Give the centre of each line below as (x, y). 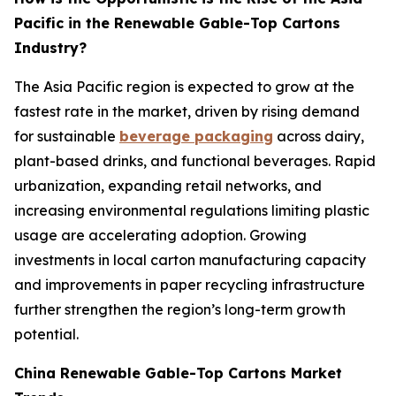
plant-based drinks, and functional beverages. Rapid (195, 160)
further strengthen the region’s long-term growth (180, 309)
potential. (46, 334)
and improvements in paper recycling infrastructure (190, 284)
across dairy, (319, 136)
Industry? (50, 47)
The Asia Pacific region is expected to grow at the (184, 86)
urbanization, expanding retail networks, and (168, 185)
